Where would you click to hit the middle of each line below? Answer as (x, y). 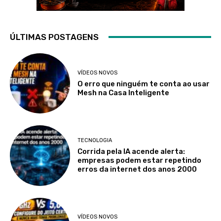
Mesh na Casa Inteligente (124, 92)
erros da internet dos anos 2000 (137, 169)
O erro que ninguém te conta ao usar (144, 84)
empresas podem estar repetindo (140, 160)
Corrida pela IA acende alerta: (131, 151)
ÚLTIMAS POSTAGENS (54, 37)
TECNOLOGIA (95, 140)
